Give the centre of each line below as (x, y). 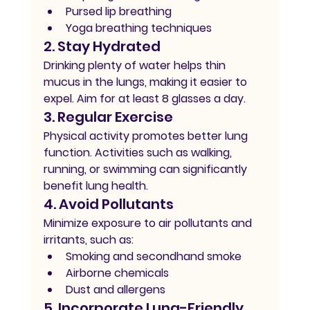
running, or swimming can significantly (146, 170)
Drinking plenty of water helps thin (136, 66)
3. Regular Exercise (108, 117)
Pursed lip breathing (118, 12)
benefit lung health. (95, 186)
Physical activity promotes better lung (147, 136)
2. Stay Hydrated (102, 47)
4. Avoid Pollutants (108, 204)
